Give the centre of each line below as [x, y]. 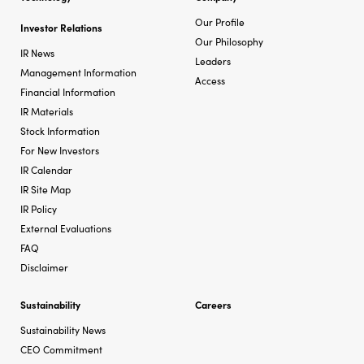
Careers [213, 304]
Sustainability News [63, 329]
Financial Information [68, 91]
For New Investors [60, 149]
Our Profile [220, 21]
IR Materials [47, 110]
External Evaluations [66, 227]
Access [210, 80]
